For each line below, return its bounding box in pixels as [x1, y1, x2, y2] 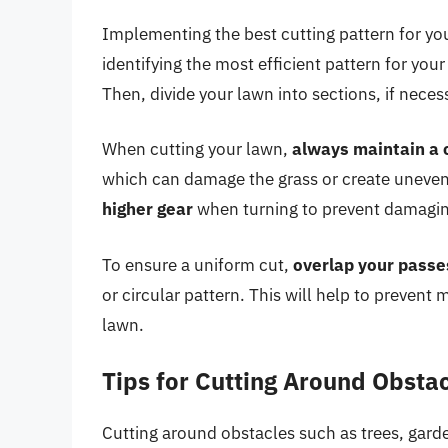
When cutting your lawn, [102, 138, 292, 161]
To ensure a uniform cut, [102, 253, 293, 276]
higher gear [102, 198, 193, 221]
